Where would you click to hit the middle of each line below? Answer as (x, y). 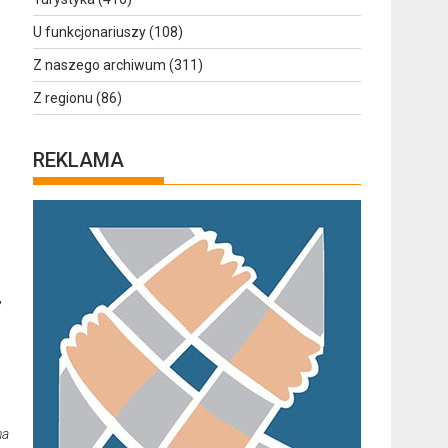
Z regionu (63, 97)
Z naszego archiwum (100, 64)
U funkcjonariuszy (90, 31)
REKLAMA (79, 159)
